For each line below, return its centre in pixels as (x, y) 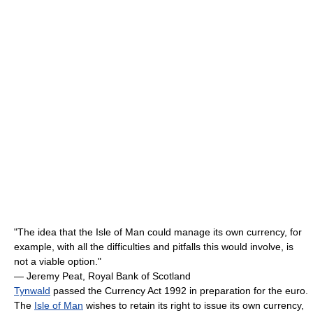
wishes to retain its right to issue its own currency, (194, 305)
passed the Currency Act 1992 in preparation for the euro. (179, 290)
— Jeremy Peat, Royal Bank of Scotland (102, 276)
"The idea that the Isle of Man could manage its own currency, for (158, 232)
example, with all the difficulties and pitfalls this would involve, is (154, 246)
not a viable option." (58, 261)
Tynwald (32, 290)
